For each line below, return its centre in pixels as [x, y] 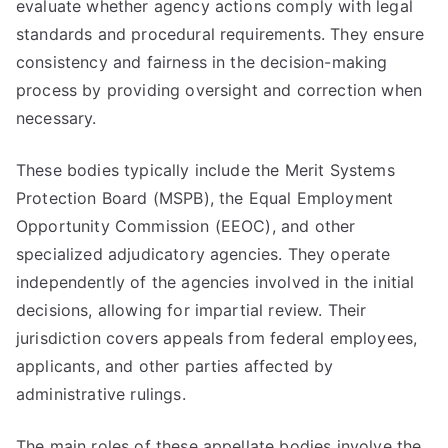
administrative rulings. [101, 394]
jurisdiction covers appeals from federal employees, [217, 338]
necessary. [56, 118]
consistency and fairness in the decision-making [202, 62]
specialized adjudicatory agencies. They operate [203, 254]
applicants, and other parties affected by [175, 366]
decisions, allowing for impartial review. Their [191, 310]
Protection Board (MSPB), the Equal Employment [205, 198]
